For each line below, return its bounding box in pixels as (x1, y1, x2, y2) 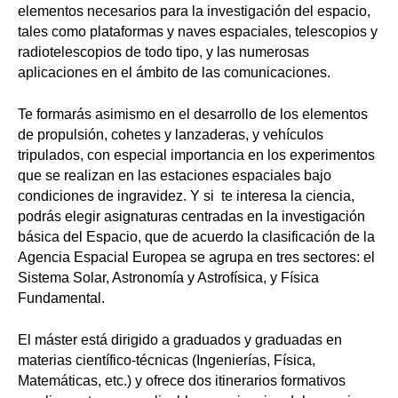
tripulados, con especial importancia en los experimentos (18, 147, 375, 163)
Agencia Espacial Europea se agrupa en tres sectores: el (18, 250, 375, 266)
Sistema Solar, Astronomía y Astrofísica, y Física (18, 270, 319, 286)
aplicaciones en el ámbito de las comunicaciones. (18, 65, 330, 81)
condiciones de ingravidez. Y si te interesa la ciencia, (18, 188, 354, 204)
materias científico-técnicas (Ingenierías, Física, (18, 353, 315, 369)
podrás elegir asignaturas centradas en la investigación (18, 209, 365, 225)
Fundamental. (18, 291, 105, 306)
